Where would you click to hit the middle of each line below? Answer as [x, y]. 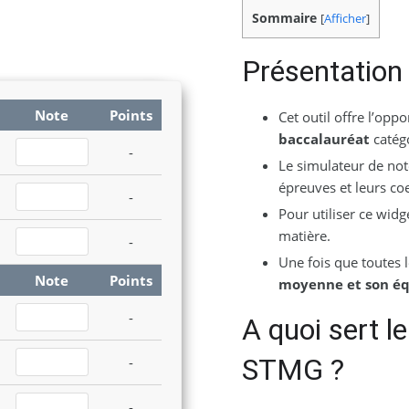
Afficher [345, 18]
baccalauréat [324, 139]
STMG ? [293, 370]
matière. [304, 236]
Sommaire [284, 18]
